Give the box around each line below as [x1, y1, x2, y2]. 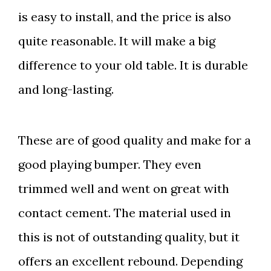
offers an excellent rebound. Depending [18, 253, 243, 269]
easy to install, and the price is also [31, 9, 231, 25]
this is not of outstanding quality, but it [18, 229, 240, 245]
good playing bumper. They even [18, 157, 201, 172]
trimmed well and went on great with [18, 181, 229, 197]
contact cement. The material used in [18, 205, 231, 221]
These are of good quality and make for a [18, 132, 251, 148]
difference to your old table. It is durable [18, 57, 248, 73]
